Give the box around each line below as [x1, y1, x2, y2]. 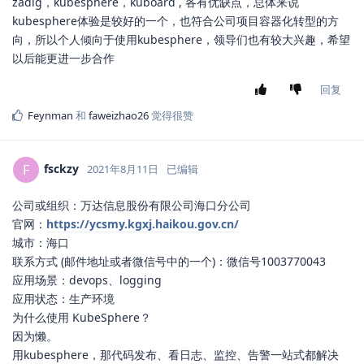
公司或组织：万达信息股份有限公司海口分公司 [12, 197, 251, 214]
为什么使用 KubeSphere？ [12, 310, 151, 326]
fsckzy [44, 161, 79, 177]
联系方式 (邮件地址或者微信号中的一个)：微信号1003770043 [12, 253, 326, 270]
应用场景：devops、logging [12, 272, 162, 288]
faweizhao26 [89, 108, 149, 123]
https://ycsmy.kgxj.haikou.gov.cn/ [46, 216, 239, 232]
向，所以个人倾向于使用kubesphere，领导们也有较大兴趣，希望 [12, 32, 350, 48]
